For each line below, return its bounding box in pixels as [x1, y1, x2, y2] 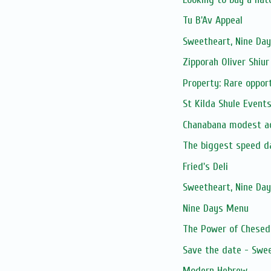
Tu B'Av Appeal [182, 14, 243, 27]
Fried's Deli [182, 160, 228, 173]
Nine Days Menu [182, 201, 249, 215]
